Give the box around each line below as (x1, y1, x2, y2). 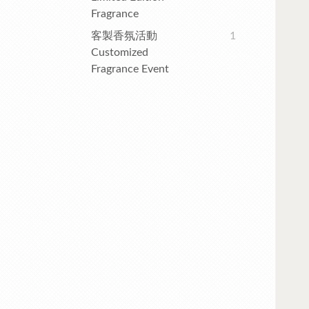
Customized (91, 47, 148, 58)
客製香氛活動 (91, 30, 157, 41)
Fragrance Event (91, 63, 169, 74)
